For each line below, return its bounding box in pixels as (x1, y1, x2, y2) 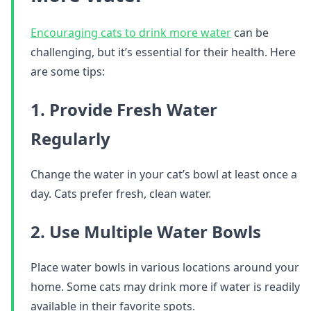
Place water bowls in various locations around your (31, 260, 299, 275)
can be (231, 25, 269, 40)
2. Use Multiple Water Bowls (31, 220, 261, 243)
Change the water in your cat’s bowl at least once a (31, 167, 297, 182)
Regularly (31, 127, 110, 150)
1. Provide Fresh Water (31, 98, 217, 121)
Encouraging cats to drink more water (31, 25, 231, 40)
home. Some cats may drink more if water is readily (31, 279, 300, 294)
